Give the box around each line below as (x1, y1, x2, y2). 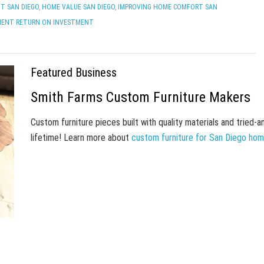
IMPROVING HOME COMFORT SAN (118, 2, 217, 11)
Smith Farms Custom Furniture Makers (30, 88, 250, 105)
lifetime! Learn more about (30, 131, 131, 143)
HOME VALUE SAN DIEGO (42, 2, 115, 11)
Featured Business (30, 65, 117, 80)
